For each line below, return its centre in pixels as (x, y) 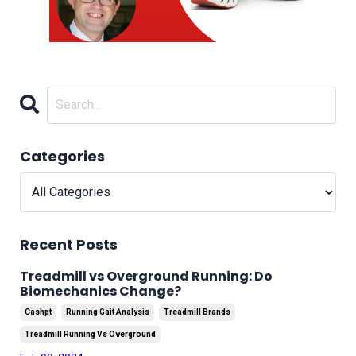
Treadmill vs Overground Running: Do (146, 276)
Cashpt (38, 311)
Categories (62, 156)
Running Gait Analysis (108, 311)
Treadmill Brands (197, 311)
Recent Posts (69, 244)
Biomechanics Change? (101, 291)
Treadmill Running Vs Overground (90, 334)
